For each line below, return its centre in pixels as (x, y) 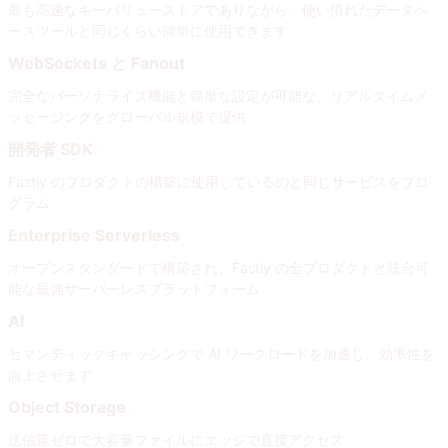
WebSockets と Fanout (96, 62)
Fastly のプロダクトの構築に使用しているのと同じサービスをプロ (218, 181)
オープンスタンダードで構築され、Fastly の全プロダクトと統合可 (218, 267)
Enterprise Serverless (94, 234)
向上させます (50, 374)
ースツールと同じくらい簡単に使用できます (148, 30)
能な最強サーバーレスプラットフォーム (134, 288)
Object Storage (67, 406)
